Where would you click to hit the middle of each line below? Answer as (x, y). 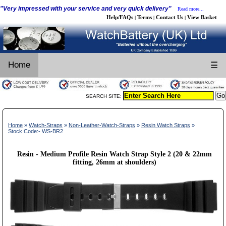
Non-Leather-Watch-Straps (102, 125)
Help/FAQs (120, 17)
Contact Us (169, 17)
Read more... (191, 9)
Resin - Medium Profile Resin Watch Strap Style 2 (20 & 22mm (114, 154)
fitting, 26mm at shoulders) (114, 162)
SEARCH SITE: (104, 96)
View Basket (202, 17)
